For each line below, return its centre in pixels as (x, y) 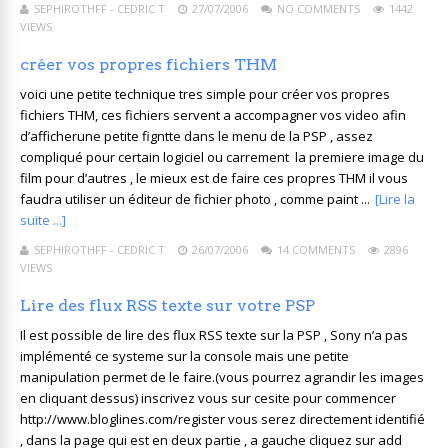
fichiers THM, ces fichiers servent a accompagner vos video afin (213, 115)
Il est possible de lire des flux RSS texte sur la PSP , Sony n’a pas (214, 335)
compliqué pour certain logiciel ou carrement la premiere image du (222, 157)
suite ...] (43, 220)
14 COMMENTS (316, 249)
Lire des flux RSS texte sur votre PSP (167, 305)
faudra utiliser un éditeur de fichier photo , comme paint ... (195, 199)
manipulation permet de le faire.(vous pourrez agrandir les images (222, 377)
